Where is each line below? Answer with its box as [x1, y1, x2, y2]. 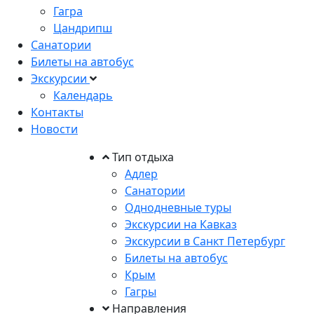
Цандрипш [53, 20, 112, 36]
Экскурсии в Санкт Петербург [125, 233, 285, 250]
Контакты [31, 104, 83, 121]
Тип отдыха [109, 149, 174, 165]
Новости [31, 121, 78, 137]
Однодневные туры [125, 200, 231, 216]
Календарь [53, 88, 113, 104]
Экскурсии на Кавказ [125, 217, 237, 233]
